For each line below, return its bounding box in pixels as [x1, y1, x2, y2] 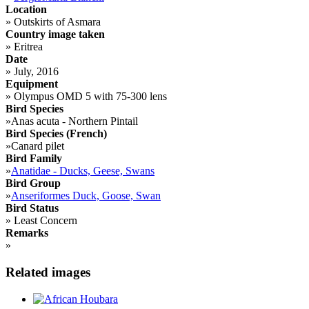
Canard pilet [11, 140, 64, 152]
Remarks [6, 227, 48, 239]
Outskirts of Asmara [11, 16, 101, 28]
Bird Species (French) [6, 128, 107, 140]
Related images [6, 264, 90, 279]
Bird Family [6, 152, 62, 165]
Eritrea [11, 41, 43, 53]
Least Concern [11, 215, 77, 227]
